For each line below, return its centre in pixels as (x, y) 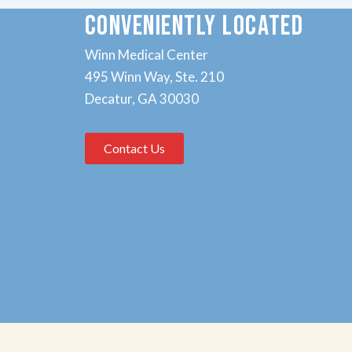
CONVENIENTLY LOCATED (194, 26)
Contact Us (134, 148)
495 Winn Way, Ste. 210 (154, 76)
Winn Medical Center (146, 54)
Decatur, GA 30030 (141, 98)
